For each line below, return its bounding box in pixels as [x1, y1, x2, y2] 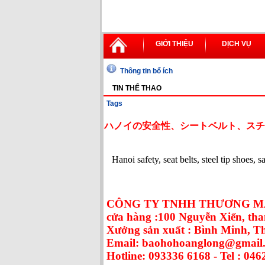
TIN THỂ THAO [112, 84, 161, 93]
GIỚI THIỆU [156, 40, 193, 49]
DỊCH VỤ [222, 40, 251, 49]
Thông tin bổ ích [118, 67, 173, 76]
